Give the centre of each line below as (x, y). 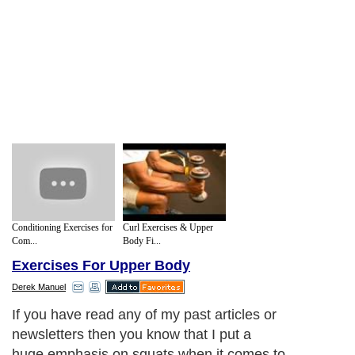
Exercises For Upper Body (101, 266)
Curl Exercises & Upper (168, 227)
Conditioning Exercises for (62, 227)
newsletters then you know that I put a (132, 335)
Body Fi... (142, 240)
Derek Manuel (39, 287)
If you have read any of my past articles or (144, 315)
